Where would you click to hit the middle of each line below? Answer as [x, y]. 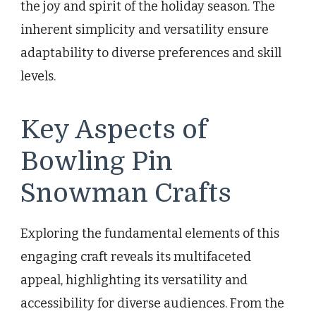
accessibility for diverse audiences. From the [152, 304]
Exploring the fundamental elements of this [150, 234]
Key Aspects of [114, 129]
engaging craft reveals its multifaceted [136, 257]
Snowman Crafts [126, 193]
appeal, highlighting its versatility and [134, 280]
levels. [38, 76]
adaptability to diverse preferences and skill [151, 53]
